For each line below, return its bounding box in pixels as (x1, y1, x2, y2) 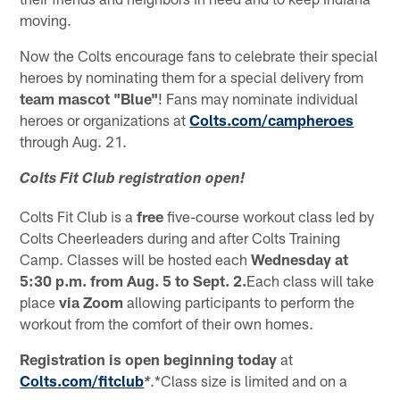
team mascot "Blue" (20, 89, 159, 108)
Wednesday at (251, 250, 349, 269)
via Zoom (59, 293, 124, 312)
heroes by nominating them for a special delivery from (20, 68, 364, 87)
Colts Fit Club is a (20, 207, 137, 226)
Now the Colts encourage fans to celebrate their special (20, 46, 379, 65)
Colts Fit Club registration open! (20, 172, 246, 188)
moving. (20, 11, 72, 29)
